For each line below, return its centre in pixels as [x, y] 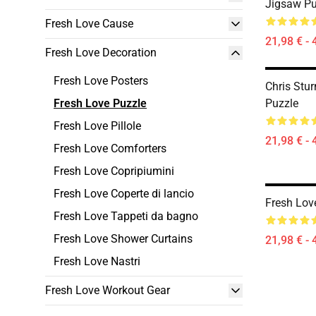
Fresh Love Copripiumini [114, 171]
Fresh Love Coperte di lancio [124, 194]
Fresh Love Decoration [101, 53]
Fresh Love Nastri [97, 261]
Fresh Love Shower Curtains [123, 239]
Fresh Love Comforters [110, 148]
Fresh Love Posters [101, 81]
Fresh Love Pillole [97, 126]
